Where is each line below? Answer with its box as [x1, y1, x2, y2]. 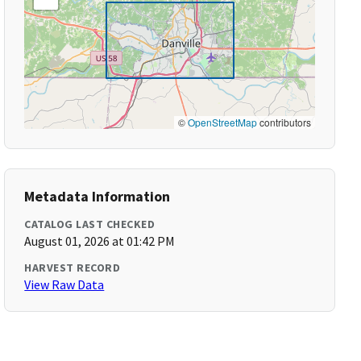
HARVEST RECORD [24, 260, 121, 275]
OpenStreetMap [187, 115, 257, 129]
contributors [256, 115, 311, 129]
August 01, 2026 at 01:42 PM [24, 233, 176, 249]
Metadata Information [24, 187, 171, 205]
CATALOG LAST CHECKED [24, 217, 156, 231]
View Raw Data [24, 276, 105, 293]
